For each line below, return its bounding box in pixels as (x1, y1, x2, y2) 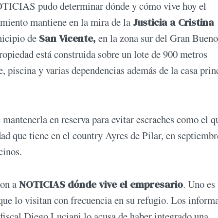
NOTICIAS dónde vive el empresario (19, 177, 183, 191)
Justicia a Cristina (133, 15, 214, 30)
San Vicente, (39, 31, 98, 46)
